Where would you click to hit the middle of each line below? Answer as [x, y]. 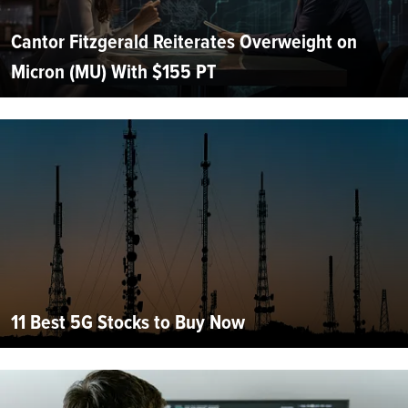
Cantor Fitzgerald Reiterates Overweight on [184, 42]
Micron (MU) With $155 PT [113, 72]
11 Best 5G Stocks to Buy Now [128, 322]
